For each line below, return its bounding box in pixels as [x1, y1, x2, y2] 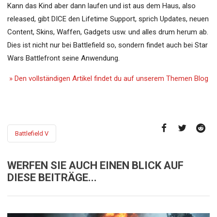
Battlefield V [15, 130, 48, 138]
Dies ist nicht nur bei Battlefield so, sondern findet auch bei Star [7, 41, 208, 50]
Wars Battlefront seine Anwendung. [7, 54, 120, 63]
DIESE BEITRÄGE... [7, 171, 97, 184]
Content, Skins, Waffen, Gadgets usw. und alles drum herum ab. [7, 28, 208, 37]
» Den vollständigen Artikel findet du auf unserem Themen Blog [7, 74, 208, 83]
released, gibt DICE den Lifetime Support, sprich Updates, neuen [7, 15, 209, 24]
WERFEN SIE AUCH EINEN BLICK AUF [7, 159, 184, 172]
